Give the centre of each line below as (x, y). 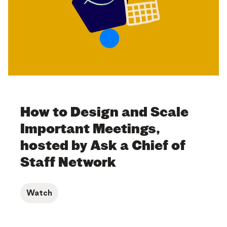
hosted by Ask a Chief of (103, 146)
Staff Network (68, 163)
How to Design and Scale (104, 112)
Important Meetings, (90, 129)
